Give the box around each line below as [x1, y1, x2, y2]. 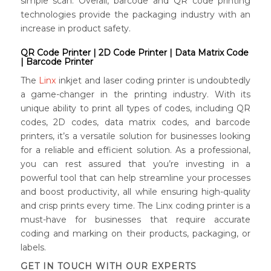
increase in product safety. [20, 23, 131, 34]
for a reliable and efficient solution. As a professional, [20, 145, 251, 156]
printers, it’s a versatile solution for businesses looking [20, 131, 251, 142]
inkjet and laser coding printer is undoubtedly [56, 75, 251, 87]
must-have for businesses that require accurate [20, 214, 251, 226]
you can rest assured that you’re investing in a [20, 158, 251, 170]
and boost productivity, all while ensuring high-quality [20, 186, 251, 198]
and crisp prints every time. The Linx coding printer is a [20, 200, 251, 212]
